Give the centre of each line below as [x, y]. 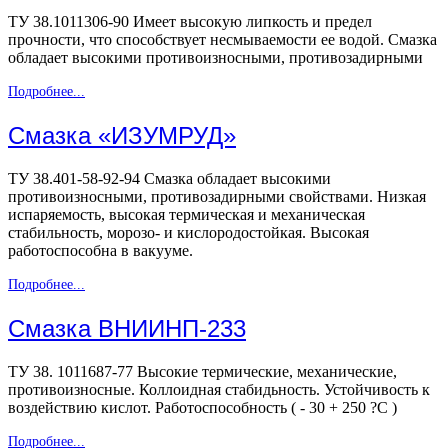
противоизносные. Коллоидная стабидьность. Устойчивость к [219, 389]
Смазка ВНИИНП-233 [127, 329]
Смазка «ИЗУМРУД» [122, 136]
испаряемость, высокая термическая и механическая [186, 215]
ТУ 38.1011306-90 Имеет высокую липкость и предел [190, 22]
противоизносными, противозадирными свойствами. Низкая [217, 197]
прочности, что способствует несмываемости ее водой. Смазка [222, 40]
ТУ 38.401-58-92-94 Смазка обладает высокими [169, 179]
